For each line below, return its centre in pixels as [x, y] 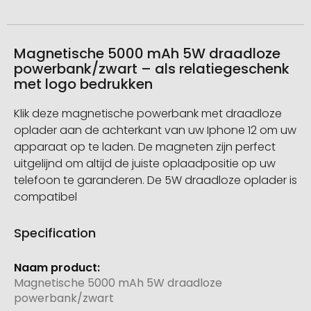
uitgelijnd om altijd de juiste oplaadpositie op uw [145, 164]
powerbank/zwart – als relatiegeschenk [152, 69]
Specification [55, 233]
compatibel [45, 197]
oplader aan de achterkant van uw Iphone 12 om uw [155, 131]
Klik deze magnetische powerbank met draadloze [148, 114]
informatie [42, 276]
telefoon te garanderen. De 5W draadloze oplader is [155, 180]
